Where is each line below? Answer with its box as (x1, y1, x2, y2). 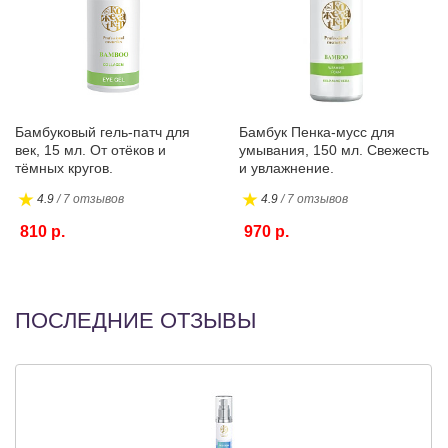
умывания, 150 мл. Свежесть (239, 142, 429, 158)
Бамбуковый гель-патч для (15, 124, 190, 140)
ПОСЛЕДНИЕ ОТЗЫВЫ (15, 308, 256, 333)
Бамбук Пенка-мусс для (239, 124, 395, 140)
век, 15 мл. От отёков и (15, 142, 166, 158)
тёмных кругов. (15, 160, 113, 176)
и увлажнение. (239, 160, 334, 176)
